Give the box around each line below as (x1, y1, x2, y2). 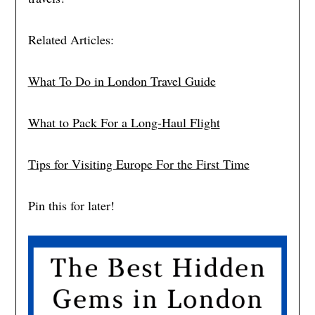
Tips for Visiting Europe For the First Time (27, 155, 250, 173)
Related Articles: (27, 31, 114, 49)
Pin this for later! (27, 197, 115, 214)
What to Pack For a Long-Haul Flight (27, 114, 220, 131)
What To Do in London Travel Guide (27, 72, 216, 90)
